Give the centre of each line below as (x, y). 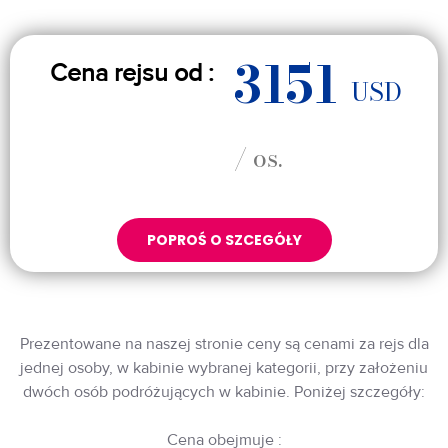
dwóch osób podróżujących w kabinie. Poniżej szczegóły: (224, 391)
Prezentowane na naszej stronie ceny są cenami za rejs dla (224, 343)
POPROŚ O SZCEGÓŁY (224, 239)
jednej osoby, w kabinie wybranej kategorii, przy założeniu (224, 367)
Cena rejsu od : (132, 72)
